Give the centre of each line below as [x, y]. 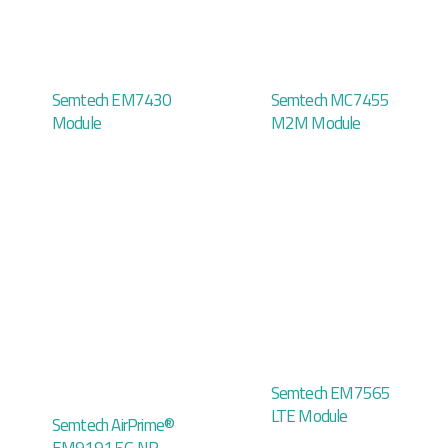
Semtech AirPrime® [113, 425]
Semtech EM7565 [330, 393]
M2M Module [315, 123]
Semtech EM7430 [111, 100]
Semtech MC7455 [330, 100]
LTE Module [309, 416]
